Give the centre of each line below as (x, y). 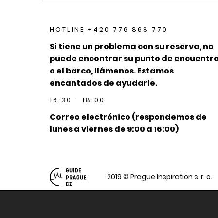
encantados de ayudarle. (103, 83)
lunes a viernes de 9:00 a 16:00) (114, 129)
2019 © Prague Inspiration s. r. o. (159, 177)
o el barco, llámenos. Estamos (112, 71)
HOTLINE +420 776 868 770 (109, 29)
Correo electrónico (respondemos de (128, 117)
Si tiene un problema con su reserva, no (132, 46)
